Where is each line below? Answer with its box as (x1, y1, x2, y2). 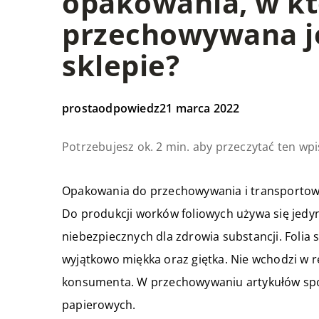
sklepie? (62, 46, 179, 85)
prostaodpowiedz (62, 100, 159, 116)
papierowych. (62, 297, 136, 313)
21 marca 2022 (159, 100, 240, 116)
